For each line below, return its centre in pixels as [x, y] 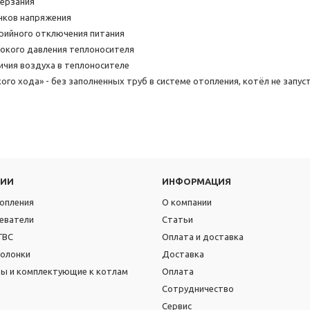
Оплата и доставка [203, 237]
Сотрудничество [198, 289]
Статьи [177, 219]
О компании [187, 202]
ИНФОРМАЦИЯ [197, 181]
